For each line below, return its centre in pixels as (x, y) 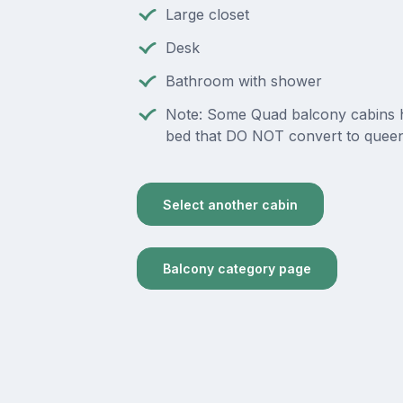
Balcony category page (237, 269)
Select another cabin (230, 204)
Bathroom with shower (243, 81)
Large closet (207, 15)
